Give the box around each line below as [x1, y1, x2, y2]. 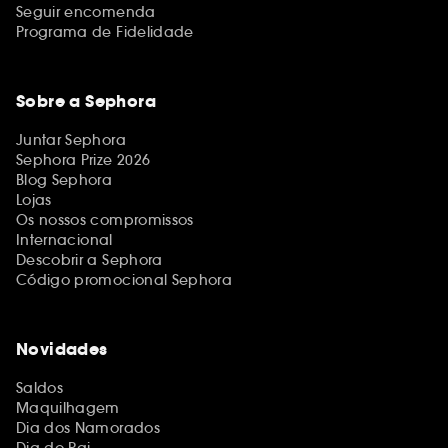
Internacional [16, 231, 113, 249]
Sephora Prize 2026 [16, 151, 151, 169]
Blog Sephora [16, 171, 113, 189]
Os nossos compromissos [16, 211, 194, 229]
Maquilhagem [16, 399, 120, 417]
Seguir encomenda [16, 3, 156, 21]
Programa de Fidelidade [16, 23, 194, 41]
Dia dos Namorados [16, 419, 160, 437]
